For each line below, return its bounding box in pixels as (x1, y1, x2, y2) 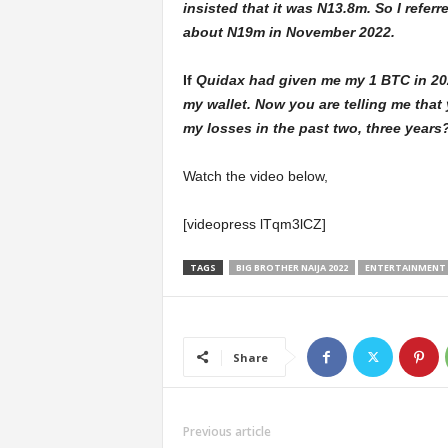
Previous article (182, 422, 271, 440)
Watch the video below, (182, 167, 328, 184)
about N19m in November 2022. (182, 23, 395, 40)
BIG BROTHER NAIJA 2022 (235, 260, 348, 274)
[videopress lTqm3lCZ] (182, 215, 326, 232)
